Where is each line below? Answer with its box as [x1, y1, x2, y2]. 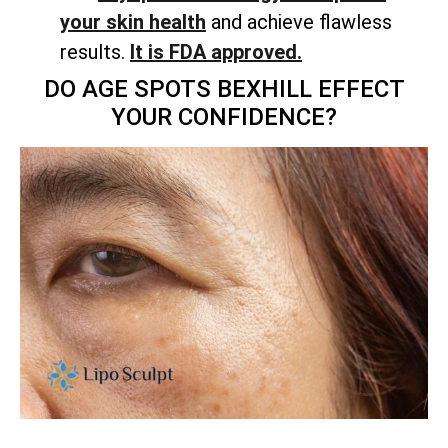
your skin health [60, 10, 206, 35]
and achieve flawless [206, 10, 392, 35]
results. [60, 40, 130, 65]
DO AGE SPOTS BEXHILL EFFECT [43, 75, 405, 104]
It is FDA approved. [130, 40, 302, 65]
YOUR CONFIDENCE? [111, 103, 337, 132]
